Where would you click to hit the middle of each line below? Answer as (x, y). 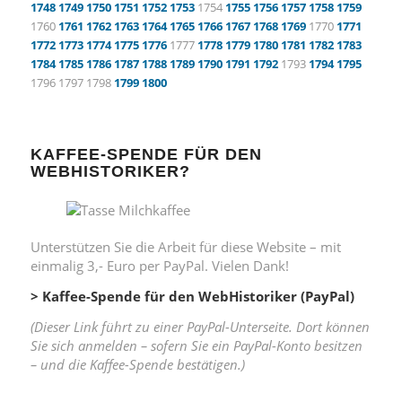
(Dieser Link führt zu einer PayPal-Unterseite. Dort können (200, 326)
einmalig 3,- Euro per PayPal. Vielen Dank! (159, 266)
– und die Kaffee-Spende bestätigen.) (137, 364)
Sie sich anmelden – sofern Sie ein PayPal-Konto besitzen (196, 345)
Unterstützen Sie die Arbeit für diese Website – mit (185, 247)
